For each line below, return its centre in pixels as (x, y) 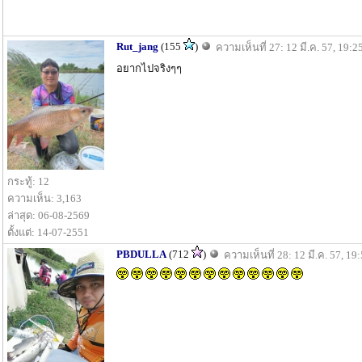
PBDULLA (141, 254)
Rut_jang (137, 46)
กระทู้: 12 (28, 181)
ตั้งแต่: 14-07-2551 (48, 232)
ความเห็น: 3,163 (44, 198)
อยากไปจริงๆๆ (149, 68)
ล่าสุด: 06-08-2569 (48, 215)
